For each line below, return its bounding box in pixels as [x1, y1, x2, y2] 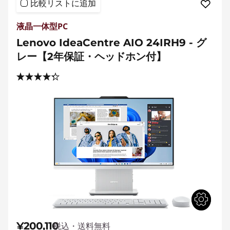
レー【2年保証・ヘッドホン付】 [16, 50, 166, 63]
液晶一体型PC [16, 20, 68, 32]
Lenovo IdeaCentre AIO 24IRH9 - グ [16, 36, 206, 49]
